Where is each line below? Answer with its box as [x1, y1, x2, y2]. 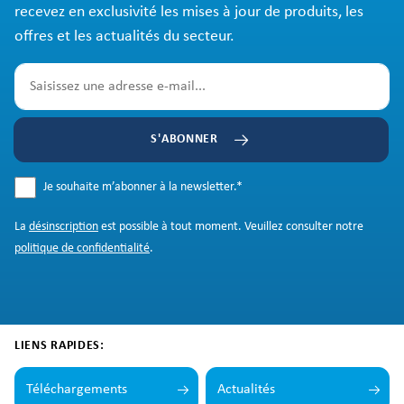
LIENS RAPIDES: [14, 339, 105, 353]
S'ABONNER [151, 133, 218, 147]
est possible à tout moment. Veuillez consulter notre [98, 220, 363, 234]
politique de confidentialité [14, 242, 150, 256]
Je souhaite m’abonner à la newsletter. [43, 180, 240, 195]
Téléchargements [26, 382, 127, 398]
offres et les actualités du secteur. [14, 28, 234, 46]
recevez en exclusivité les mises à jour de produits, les [14, 4, 363, 22]
